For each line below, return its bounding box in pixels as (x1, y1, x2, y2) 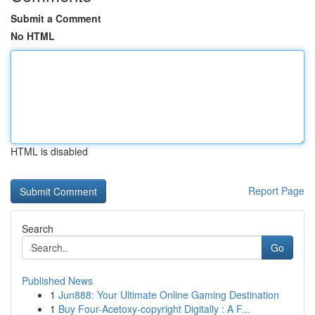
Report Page (248, 184, 304, 198)
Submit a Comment (11, 11, 101, 25)
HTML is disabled (11, 144, 88, 158)
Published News (22, 274, 93, 288)
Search (22, 221, 53, 236)
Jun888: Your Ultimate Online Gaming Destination (58, 288, 279, 302)
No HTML (11, 29, 55, 43)
